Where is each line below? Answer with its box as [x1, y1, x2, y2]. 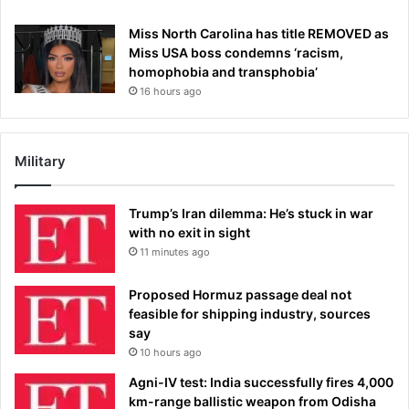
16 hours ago [140, 85, 202, 99]
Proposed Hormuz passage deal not [129, 287, 351, 303]
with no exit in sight [129, 225, 250, 241]
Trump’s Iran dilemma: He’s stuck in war [129, 205, 373, 222]
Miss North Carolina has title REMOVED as [129, 26, 389, 42]
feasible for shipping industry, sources [129, 306, 371, 322]
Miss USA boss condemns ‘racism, [129, 45, 343, 61]
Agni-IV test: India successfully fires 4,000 [129, 374, 393, 391]
